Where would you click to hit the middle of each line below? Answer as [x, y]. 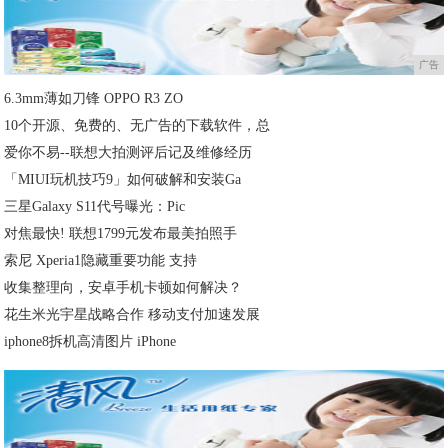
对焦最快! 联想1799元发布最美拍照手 [121, 234]
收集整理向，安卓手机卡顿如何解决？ [123, 288]
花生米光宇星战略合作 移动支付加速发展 [132, 315]
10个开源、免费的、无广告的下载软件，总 [137, 126]
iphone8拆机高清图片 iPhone [90, 342]
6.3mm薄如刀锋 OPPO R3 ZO [94, 99]
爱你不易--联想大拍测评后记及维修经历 [128, 153]
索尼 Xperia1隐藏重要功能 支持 [101, 261]
